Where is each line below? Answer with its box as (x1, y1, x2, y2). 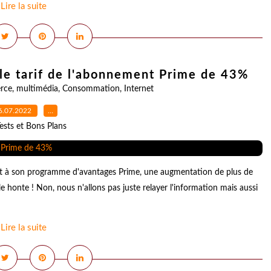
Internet (124, 85, 154, 93)
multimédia (16, 85, 58, 93)
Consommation (62, 85, 120, 93)
